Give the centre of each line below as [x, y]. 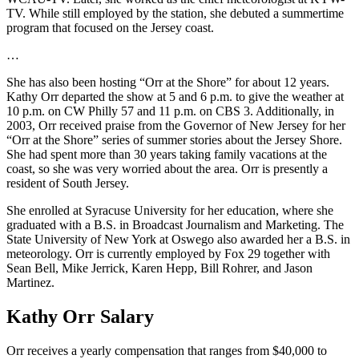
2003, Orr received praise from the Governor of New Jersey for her [176, 125]
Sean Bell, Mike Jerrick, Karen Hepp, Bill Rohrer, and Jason [159, 268]
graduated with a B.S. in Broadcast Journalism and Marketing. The [175, 224]
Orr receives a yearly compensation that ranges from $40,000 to [167, 350]
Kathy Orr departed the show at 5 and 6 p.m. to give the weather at [175, 96]
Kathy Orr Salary [80, 316]
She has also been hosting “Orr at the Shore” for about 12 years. [168, 82]
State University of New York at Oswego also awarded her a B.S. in [178, 239]
